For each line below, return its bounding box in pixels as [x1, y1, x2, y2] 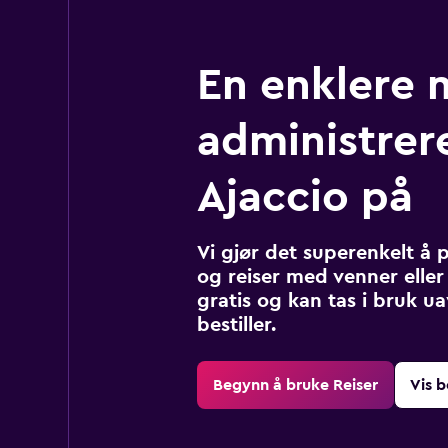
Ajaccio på [196, 174, 413, 219]
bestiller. [196, 314, 276, 335]
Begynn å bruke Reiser [212, 376, 378, 393]
